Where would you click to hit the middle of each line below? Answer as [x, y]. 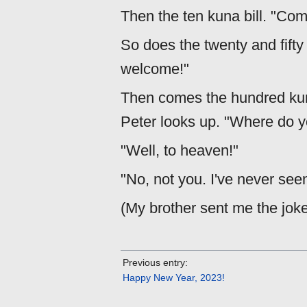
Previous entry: [155, 263]
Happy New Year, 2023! [174, 278]
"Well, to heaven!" [180, 150]
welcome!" [155, 69]
